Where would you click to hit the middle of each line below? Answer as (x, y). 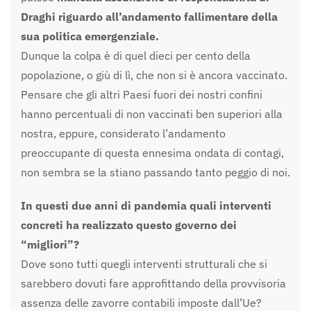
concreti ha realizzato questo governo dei (129, 225)
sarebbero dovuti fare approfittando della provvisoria (153, 283)
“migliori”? (50, 244)
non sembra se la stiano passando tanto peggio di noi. (155, 172)
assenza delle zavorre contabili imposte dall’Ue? (141, 302)
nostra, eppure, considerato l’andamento (123, 133)
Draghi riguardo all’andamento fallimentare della (149, 16)
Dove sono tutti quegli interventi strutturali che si (144, 263)
